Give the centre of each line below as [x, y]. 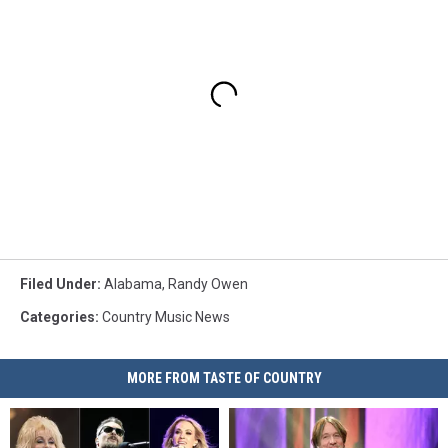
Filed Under [58, 284]
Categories [57, 317]
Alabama [133, 284]
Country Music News [166, 317]
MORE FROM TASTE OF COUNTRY [224, 378]
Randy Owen [208, 284]
